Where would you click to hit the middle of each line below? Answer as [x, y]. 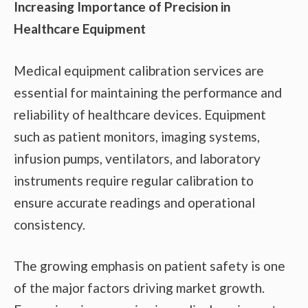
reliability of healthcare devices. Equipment [140, 114]
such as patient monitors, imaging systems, [137, 136]
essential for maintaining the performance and [148, 92]
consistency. [49, 224]
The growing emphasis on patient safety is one [150, 266]
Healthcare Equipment [80, 29]
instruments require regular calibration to [134, 180]
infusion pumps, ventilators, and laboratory [137, 158]
